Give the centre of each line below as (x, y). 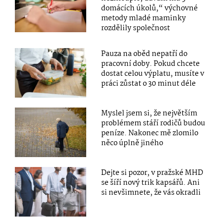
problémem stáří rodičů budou (153, 123)
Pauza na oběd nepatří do (144, 54)
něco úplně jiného (132, 143)
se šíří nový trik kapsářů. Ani (151, 183)
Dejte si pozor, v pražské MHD (152, 173)
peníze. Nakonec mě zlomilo (150, 133)
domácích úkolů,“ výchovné (150, 8)
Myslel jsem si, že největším (149, 113)
